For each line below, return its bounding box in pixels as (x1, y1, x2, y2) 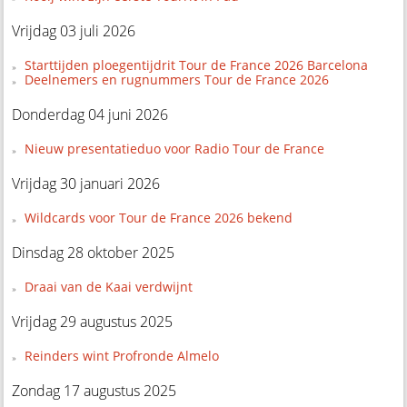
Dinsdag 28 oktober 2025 (12, 243, 175, 263)
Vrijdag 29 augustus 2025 (12, 312, 174, 333)
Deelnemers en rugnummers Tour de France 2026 (24, 71, 329, 89)
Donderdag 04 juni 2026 (12, 104, 169, 125)
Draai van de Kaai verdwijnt (24, 278, 193, 296)
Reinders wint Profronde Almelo (24, 347, 219, 365)
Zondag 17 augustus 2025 (12, 381, 177, 402)
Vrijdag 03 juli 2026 (12, 21, 136, 42)
